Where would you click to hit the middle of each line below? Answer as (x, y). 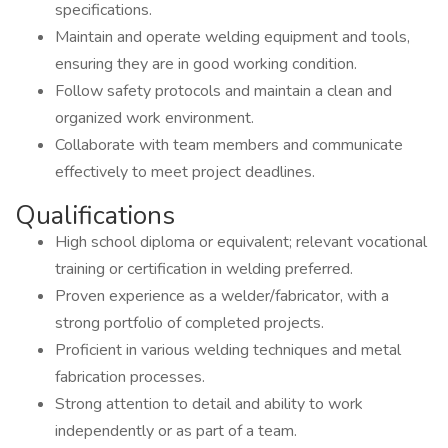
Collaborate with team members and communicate (229, 145)
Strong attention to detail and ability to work (209, 404)
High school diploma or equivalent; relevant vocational (241, 242)
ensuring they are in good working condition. (206, 64)
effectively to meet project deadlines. (185, 172)
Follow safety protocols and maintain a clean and (223, 91)
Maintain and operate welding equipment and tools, (232, 37)
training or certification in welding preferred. (204, 269)
